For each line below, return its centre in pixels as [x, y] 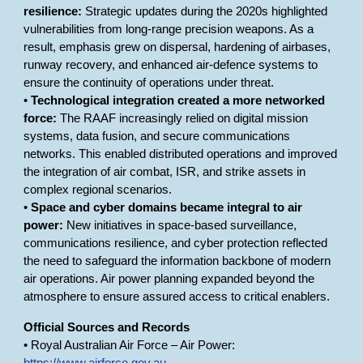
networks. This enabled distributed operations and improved [181, 154]
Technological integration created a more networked [178, 100]
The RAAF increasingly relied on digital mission [183, 118]
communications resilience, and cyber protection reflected [176, 243]
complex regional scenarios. [98, 190]
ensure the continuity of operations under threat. [149, 83]
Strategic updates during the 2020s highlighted [205, 11]
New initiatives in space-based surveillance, [180, 225]
